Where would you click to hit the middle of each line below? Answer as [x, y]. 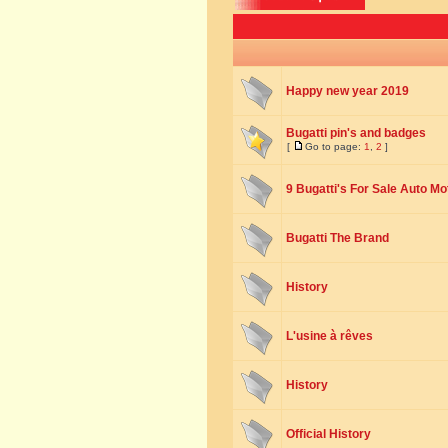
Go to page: [334, 146]
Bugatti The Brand [337, 238]
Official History [328, 434]
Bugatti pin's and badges [356, 133]
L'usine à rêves [329, 336]
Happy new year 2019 [347, 91]
